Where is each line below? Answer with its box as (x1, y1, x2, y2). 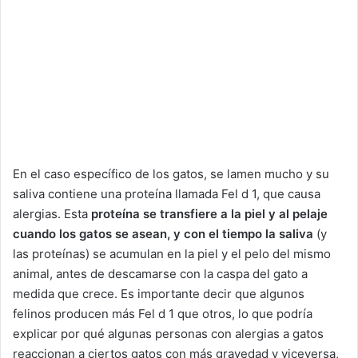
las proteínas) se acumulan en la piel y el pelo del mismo (13, 245, 331, 261)
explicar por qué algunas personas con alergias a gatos (13, 325, 324, 341)
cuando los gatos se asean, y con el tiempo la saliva (13, 225, 313, 241)
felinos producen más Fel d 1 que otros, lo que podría (13, 305, 312, 321)
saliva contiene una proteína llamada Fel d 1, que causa (13, 185, 320, 201)
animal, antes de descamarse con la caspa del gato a (13, 265, 308, 281)
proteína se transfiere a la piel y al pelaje (91, 205, 328, 221)
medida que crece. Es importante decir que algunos (13, 285, 304, 301)
